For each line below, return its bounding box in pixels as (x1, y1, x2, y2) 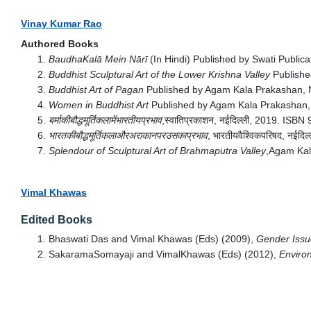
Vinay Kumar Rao (21, 18, 102, 29)
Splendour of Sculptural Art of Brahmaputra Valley (49, 144, 266, 156)
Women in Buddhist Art (49, 99, 149, 110)
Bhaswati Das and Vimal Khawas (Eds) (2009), (49, 233, 253, 244)
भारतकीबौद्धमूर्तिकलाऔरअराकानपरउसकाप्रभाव (49, 129, 208, 141)
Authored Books (21, 37, 99, 49)
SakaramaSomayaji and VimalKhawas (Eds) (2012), (49, 248, 276, 260)
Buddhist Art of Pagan (49, 83, 144, 95)
